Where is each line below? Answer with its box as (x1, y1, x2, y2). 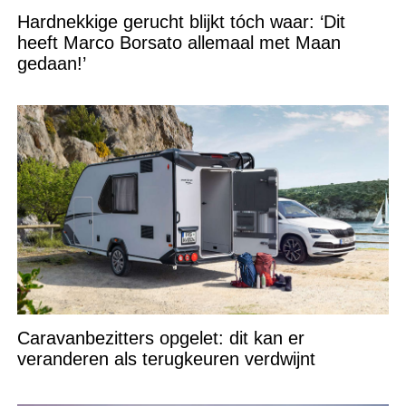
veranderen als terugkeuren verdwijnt (16, 349, 315, 370)
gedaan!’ (16, 53, 86, 74)
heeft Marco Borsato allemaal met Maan (16, 33, 341, 53)
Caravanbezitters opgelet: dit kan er (16, 328, 304, 349)
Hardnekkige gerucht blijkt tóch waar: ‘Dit (16, 12, 345, 33)
